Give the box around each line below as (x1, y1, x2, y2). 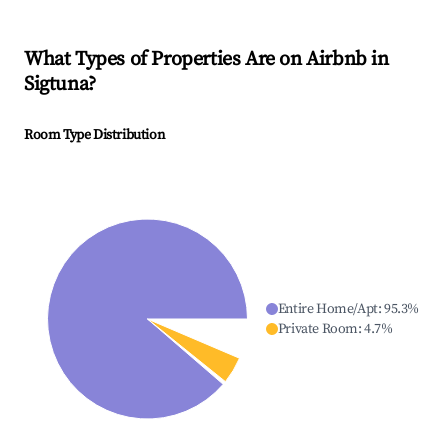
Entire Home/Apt (277, 300, 378, 319)
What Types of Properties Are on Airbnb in (24, 47, 389, 73)
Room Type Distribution (24, 126, 165, 145)
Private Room (277, 320, 358, 339)
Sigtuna (24, 72, 89, 98)
